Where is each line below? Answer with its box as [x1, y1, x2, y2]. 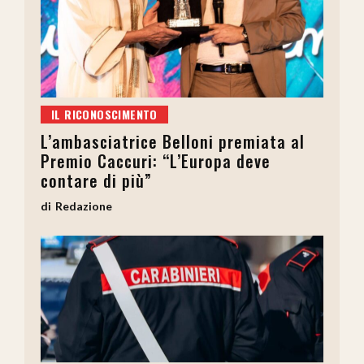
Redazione [55, 198, 112, 213]
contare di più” [41, 167, 152, 193]
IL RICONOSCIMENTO [51, 105, 158, 123]
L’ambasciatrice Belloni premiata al [41, 128, 305, 154]
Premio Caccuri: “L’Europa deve [41, 148, 271, 173]
